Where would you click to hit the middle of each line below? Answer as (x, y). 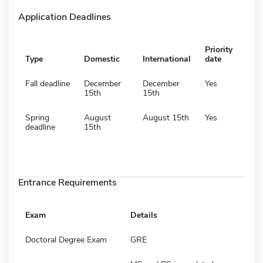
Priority (219, 49)
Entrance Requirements (68, 182)
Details (144, 215)
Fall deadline (48, 83)
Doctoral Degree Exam (66, 240)
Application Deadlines (65, 17)
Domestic (102, 59)
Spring (37, 117)
